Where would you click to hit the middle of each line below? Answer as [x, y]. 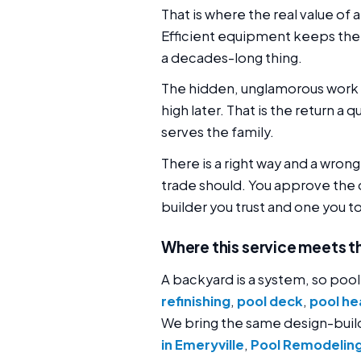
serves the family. [218, 132]
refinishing [196, 301]
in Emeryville [203, 345]
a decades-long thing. [232, 57]
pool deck [270, 301]
